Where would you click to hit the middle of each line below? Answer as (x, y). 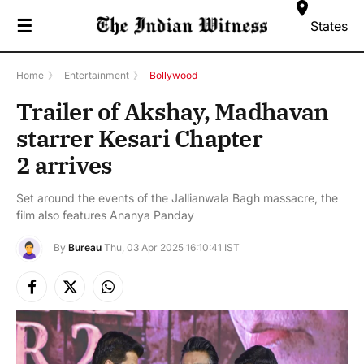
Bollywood (173, 75)
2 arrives (65, 165)
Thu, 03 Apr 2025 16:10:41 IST (172, 248)
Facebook (57, 294)
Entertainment (97, 75)
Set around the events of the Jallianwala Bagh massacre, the (177, 198)
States (329, 26)
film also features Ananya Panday (105, 215)
